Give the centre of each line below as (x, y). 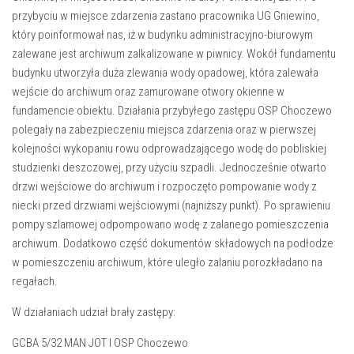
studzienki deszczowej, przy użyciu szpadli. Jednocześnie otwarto (169, 168)
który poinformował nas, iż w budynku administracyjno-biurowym (162, 35)
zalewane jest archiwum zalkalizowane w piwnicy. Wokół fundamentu (174, 54)
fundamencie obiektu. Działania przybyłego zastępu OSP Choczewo (172, 111)
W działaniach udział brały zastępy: (94, 312)
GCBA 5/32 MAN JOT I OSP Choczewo (100, 343)
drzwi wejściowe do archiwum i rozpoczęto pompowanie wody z (164, 186)
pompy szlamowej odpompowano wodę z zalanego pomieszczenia (170, 224)
